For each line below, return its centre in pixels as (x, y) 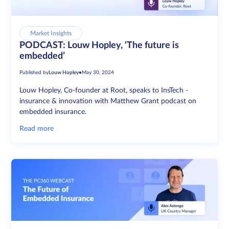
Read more (37, 129)
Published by (34, 73)
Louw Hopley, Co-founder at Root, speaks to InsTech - (104, 91)
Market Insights (51, 33)
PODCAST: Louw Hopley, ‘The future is (99, 46)
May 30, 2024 (98, 73)
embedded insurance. (53, 112)
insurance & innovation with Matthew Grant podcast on (108, 101)
